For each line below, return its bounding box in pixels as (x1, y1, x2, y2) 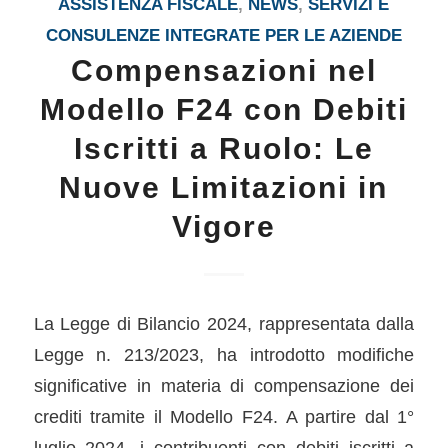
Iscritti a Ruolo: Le (73, 132, 374, 166)
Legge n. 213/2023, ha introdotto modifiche (33, 343, 415, 365)
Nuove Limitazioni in (59, 171, 389, 205)
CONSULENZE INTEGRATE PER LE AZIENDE (45, 26, 402, 46)
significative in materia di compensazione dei (33, 374, 415, 396)
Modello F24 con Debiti (39, 93, 408, 127)
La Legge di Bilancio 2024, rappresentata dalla (33, 312, 415, 334)
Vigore (171, 210, 276, 244)
